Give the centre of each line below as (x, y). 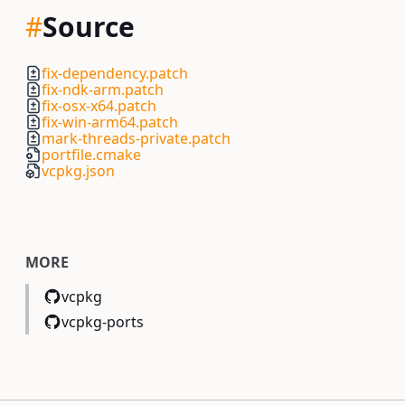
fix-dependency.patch (115, 73)
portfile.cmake (91, 155)
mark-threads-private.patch (136, 138)
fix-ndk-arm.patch (103, 89)
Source (89, 27)
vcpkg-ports (103, 322)
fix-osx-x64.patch (99, 106)
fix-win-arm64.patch (110, 122)
